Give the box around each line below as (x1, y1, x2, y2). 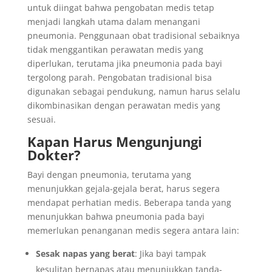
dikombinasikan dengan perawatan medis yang (27, 100, 220, 111)
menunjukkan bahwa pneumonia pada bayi (27, 211, 205, 222)
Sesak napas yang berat (35, 248, 135, 259)
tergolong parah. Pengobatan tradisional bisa (27, 72, 212, 83)
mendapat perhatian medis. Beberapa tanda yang (27, 197, 231, 208)
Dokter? (27, 146, 81, 164)
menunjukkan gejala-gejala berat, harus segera (27, 183, 220, 194)
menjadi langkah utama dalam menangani (27, 16, 200, 27)
